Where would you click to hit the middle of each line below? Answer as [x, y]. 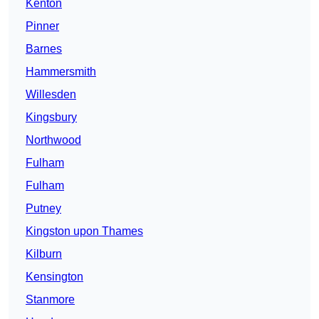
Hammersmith [61, 72]
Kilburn [44, 254]
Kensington [54, 277]
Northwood [53, 140]
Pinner [42, 26]
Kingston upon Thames [84, 231]
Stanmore [50, 300]
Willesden [51, 95]
